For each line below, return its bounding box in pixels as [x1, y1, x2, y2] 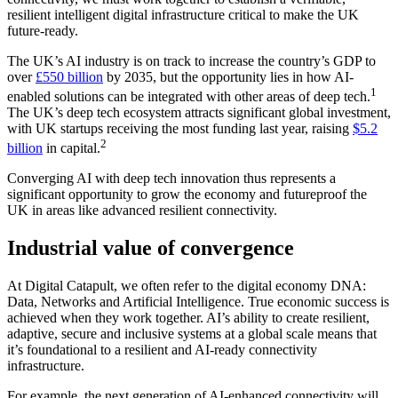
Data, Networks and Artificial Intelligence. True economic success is [7, 294, 389, 310]
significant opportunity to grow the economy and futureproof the [7, 187, 367, 203]
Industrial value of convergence [7, 236, 294, 260]
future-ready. [7, 22, 78, 38]
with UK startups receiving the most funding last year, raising [7, 120, 353, 136]
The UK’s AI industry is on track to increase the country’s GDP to [7, 52, 376, 68]
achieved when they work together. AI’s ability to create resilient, [7, 310, 370, 326]
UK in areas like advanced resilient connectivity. [7, 203, 277, 219]
